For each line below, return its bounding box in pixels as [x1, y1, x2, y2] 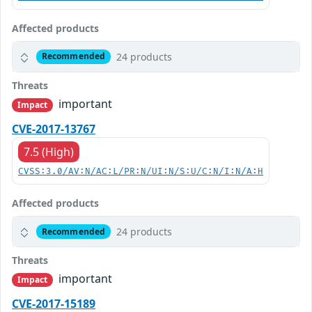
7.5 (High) [24, 144, 74, 160]
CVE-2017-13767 [12, 121, 95, 137]
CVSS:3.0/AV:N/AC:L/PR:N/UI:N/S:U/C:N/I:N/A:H [18, 166, 263, 178]
